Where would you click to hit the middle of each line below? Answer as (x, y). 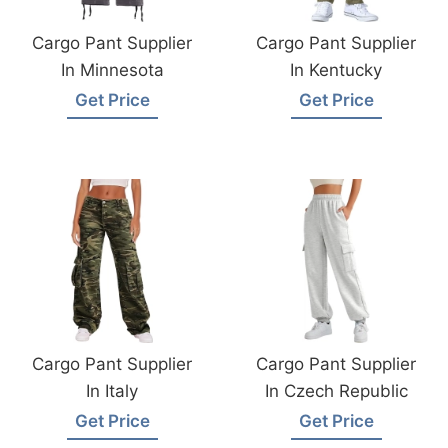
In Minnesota (112, 70)
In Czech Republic (336, 391)
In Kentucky (336, 70)
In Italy (112, 391)
